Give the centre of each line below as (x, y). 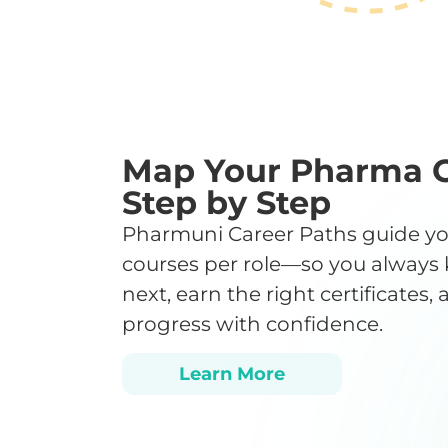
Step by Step (226, 202)
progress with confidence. (252, 323)
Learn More (232, 374)
